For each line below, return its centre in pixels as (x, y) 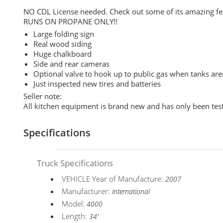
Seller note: (43, 96)
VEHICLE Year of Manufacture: (114, 179)
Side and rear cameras (71, 64)
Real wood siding (62, 44)
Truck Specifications (75, 163)
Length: (76, 216)
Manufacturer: (87, 191)
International (131, 192)
